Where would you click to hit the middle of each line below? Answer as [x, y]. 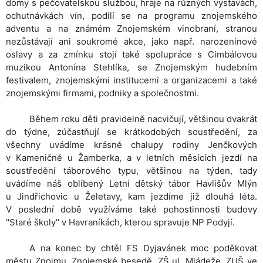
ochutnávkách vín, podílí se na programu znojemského [131, 16]
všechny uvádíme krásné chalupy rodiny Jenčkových [131, 145]
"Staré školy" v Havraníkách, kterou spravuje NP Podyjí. [120, 222]
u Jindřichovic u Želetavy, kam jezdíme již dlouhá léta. [131, 196]
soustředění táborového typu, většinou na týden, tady [131, 171]
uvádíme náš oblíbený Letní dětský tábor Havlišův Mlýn [131, 183]
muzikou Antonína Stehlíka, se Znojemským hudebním [131, 67]
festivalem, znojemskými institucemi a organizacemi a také [131, 80]
